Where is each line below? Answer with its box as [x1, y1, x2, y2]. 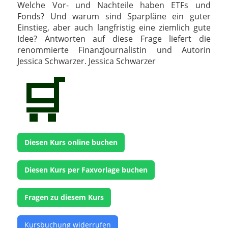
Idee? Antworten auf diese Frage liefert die [17, 33, 211, 45]
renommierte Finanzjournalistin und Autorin [17, 44, 211, 56]
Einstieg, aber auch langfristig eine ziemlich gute [17, 22, 211, 34]
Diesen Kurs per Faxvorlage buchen [24, 165, 148, 175]
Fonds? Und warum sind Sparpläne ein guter [17, 11, 211, 22]
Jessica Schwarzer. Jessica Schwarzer [17, 55, 156, 67]
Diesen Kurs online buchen [24, 137, 118, 148]
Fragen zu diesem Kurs [24, 192, 104, 203]
